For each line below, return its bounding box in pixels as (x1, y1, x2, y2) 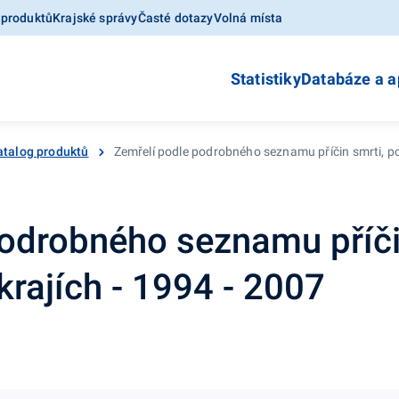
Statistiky (230, 69, 301, 88)
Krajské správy (53, 11, 138, 25)
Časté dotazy (137, 11, 214, 25)
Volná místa (213, 11, 283, 25)
